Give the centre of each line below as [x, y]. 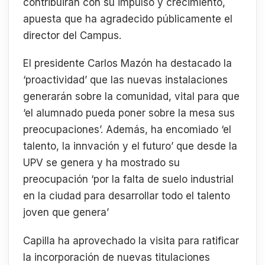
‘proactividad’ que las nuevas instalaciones [125, 80]
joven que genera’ [66, 213]
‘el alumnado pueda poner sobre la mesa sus [129, 113]
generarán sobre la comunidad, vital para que [131, 97]
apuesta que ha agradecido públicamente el [128, 19]
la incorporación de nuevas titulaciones [117, 257]
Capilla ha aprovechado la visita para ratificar [131, 241]
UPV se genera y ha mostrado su [101, 163]
